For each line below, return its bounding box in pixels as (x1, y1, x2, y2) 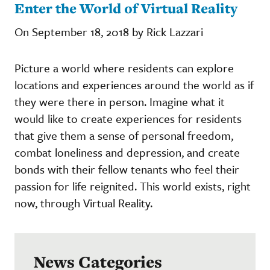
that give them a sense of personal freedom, (14, 127, 233, 143)
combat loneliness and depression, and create (14, 143, 240, 160)
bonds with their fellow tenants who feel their (14, 160, 239, 177)
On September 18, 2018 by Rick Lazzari (14, 23, 203, 40)
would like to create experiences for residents (14, 110, 242, 127)
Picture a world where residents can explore (14, 59, 234, 76)
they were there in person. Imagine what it (14, 93, 225, 110)
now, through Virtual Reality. (14, 194, 155, 211)
